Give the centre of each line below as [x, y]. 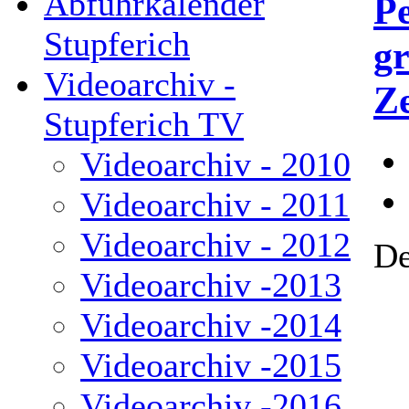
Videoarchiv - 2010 [215, 164]
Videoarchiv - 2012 [215, 245]
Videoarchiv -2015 [211, 365]
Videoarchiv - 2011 [215, 204]
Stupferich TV [144, 124]
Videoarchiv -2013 [211, 285]
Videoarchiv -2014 [211, 325]
